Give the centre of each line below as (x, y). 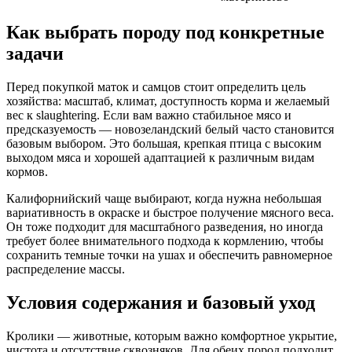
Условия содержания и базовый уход (161, 303)
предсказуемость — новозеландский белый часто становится (170, 130)
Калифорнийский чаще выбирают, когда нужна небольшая (164, 199)
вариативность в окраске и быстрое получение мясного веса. (170, 213)
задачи (35, 54)
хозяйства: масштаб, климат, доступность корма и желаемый (168, 101)
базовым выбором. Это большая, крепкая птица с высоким (164, 144)
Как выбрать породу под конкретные (165, 33)
